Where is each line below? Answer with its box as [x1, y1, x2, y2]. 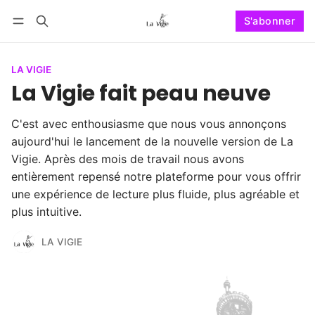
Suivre [222, 33, 255, 46]
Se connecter [25, 34, 87, 45]
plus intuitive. [11, 205, 82, 219]
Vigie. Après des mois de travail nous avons [11, 152, 244, 166]
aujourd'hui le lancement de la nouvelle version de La [11, 134, 293, 148]
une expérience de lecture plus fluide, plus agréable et [11, 187, 300, 201]
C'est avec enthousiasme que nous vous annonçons [11, 117, 286, 131]
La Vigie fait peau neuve [11, 78, 271, 108]
